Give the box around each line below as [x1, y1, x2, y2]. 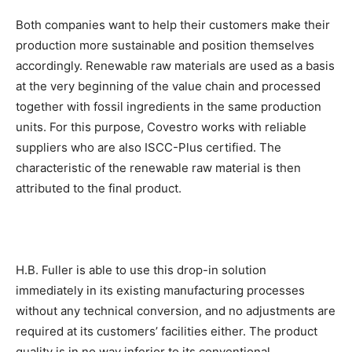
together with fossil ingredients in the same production [16, 99, 321, 115]
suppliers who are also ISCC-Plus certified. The [16, 140, 281, 156]
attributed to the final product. [16, 181, 181, 196]
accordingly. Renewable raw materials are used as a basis [16, 58, 335, 74]
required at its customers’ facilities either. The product [16, 324, 317, 339]
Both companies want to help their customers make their [16, 17, 330, 33]
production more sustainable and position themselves [16, 38, 314, 53]
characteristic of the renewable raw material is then [16, 160, 301, 176]
